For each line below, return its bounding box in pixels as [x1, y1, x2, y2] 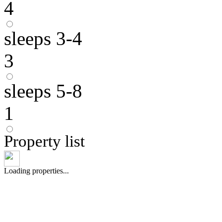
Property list [4, 132, 85, 151]
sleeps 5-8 [4, 80, 82, 102]
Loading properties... [4, 166, 69, 175]
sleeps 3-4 [4, 28, 82, 50]
